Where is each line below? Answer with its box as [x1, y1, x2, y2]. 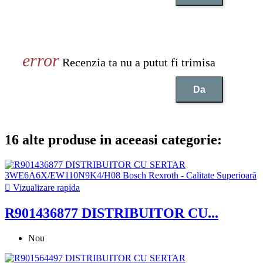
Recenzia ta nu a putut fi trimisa [59, 56, 215, 69]
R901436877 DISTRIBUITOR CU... [5, 205, 218, 221]
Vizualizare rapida [11, 183, 80, 193]
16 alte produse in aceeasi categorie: [5, 132, 222, 148]
